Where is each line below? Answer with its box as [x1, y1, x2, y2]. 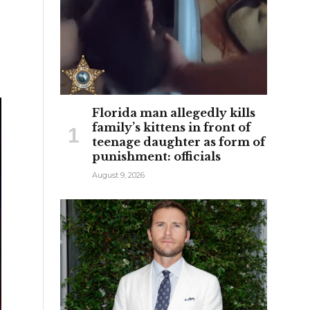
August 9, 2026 [92, 170, 145, 180]
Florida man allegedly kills [92, 105, 255, 120]
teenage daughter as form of [92, 134, 265, 149]
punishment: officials [92, 149, 221, 163]
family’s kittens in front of [92, 120, 250, 134]
